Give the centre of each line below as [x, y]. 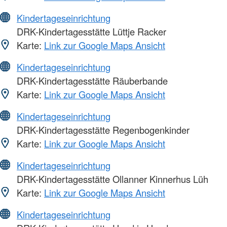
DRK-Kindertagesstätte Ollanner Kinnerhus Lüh [111, 179]
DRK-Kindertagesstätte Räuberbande [91, 81]
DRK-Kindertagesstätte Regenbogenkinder [102, 130]
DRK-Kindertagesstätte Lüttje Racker [90, 32]
